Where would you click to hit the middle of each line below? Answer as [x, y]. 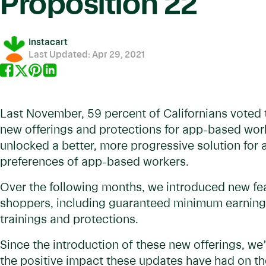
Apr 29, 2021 [118, 55]
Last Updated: [60, 55]
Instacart [48, 42]
